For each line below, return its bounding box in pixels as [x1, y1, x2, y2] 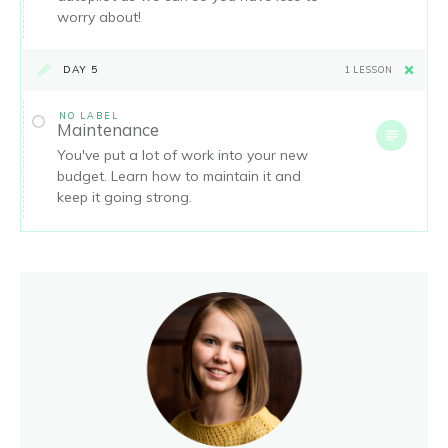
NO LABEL [59, 109, 119, 121]
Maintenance [57, 118, 159, 140]
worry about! [57, 7, 141, 26]
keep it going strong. [57, 187, 192, 206]
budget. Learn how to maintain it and [57, 166, 301, 185]
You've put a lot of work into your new [57, 145, 308, 164]
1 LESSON [344, 64, 393, 76]
